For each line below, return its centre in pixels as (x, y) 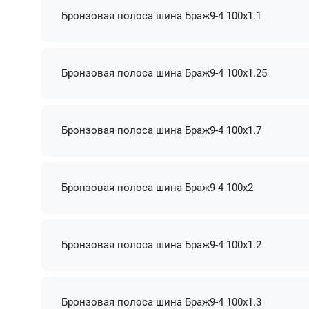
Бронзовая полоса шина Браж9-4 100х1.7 (162, 130)
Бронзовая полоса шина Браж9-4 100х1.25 (165, 73)
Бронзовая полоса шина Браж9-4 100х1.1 (162, 16)
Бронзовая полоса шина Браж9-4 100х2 (158, 187)
